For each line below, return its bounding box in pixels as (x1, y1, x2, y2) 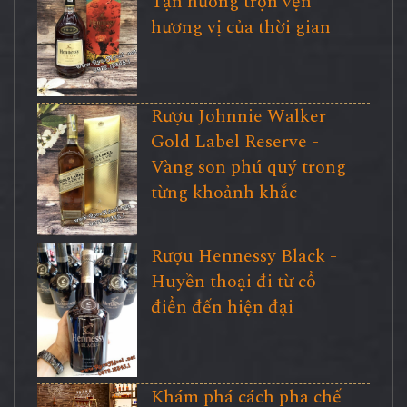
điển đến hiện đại (150, 293, 293, 322)
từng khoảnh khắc (150, 179, 297, 207)
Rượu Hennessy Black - (150, 243, 337, 271)
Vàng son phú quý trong (150, 154, 346, 182)
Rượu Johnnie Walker (150, 103, 326, 131)
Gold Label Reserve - (150, 128, 319, 156)
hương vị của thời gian (150, 13, 331, 41)
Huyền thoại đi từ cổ (150, 268, 316, 296)
